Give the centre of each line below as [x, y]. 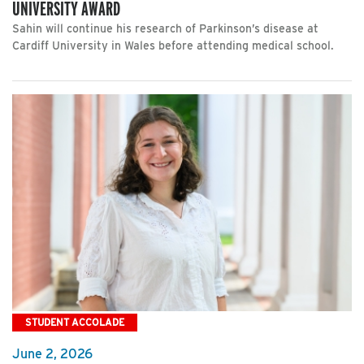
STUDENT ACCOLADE [75, 323]
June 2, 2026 [52, 353]
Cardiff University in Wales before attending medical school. [173, 46]
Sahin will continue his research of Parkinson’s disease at [165, 29]
